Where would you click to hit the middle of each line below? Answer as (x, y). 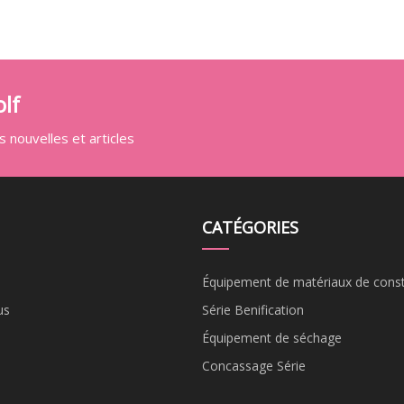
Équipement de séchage (272, 337)
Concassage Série (254, 365)
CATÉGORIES (250, 227)
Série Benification (253, 309)
